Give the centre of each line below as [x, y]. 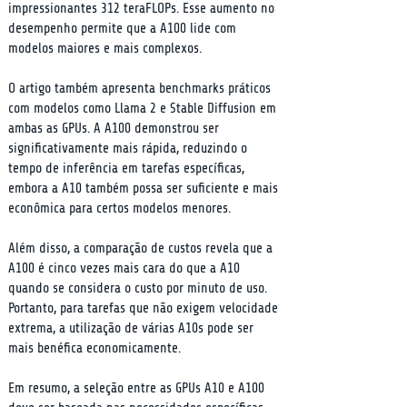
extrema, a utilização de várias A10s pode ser [133, 328]
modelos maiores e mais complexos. [105, 49]
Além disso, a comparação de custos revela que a [142, 248]
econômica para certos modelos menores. [119, 208]
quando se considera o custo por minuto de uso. [139, 288]
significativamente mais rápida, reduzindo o [129, 149]
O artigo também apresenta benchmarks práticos [141, 89]
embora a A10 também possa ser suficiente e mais [145, 189]
